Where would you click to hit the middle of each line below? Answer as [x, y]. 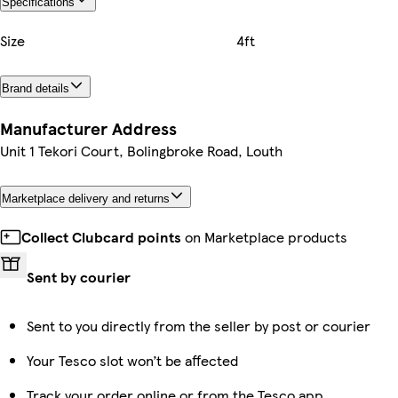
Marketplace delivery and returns [86, 198]
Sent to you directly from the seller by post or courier [199, 325]
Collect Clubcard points [101, 236]
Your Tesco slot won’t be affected [132, 360]
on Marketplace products [264, 236]
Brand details [36, 89]
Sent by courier [79, 276]
